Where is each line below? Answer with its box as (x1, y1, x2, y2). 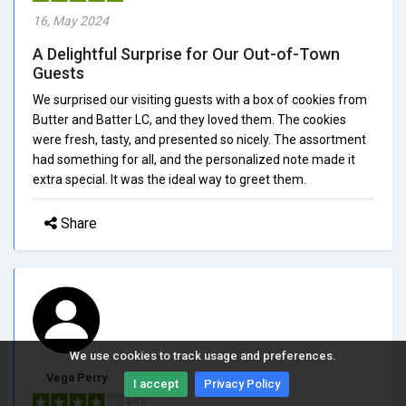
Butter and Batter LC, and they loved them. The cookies (33, 111, 346, 127)
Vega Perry (46, 370, 107, 384)
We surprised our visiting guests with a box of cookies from (33, 92, 367, 107)
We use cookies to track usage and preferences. (70, 349, 336, 362)
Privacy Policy (204, 377, 280, 391)
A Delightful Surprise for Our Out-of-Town (33, 43, 340, 63)
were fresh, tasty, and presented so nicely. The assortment (33, 131, 366, 147)
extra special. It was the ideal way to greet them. (33, 171, 306, 187)
